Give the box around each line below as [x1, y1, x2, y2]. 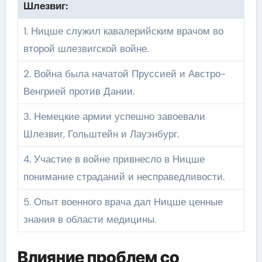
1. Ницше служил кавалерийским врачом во [23, 24, 223, 37]
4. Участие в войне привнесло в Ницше [23, 152, 205, 166]
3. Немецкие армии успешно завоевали [23, 109, 205, 123]
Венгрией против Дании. [23, 84, 135, 98]
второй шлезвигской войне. [23, 42, 149, 55]
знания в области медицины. [23, 212, 156, 226]
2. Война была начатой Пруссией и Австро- [23, 67, 226, 80]
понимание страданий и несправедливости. [23, 170, 225, 183]
